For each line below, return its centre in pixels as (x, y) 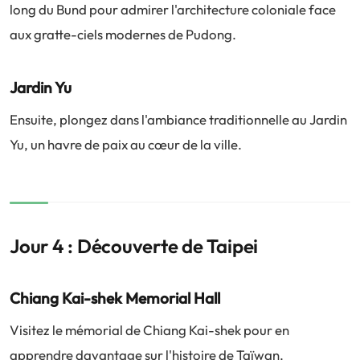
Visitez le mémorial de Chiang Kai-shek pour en (149, 330)
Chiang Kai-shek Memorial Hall (115, 298)
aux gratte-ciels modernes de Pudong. (123, 34)
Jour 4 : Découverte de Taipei (134, 246)
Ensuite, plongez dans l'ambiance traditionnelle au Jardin (178, 119)
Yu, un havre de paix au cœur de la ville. (126, 144)
